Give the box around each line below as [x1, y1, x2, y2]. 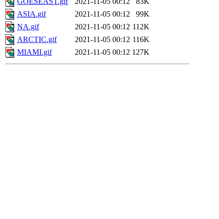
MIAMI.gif [17, 48, 52, 57]
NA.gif [17, 22, 39, 31]
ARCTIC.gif [17, 35, 57, 44]
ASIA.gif [17, 10, 46, 19]
